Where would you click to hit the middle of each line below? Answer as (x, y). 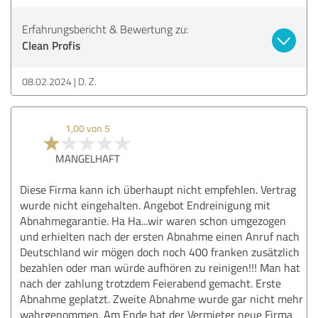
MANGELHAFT (88, 158)
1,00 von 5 (88, 128)
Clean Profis (51, 45)
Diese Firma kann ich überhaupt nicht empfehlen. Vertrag (158, 189)
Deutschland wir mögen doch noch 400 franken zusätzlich (160, 252)
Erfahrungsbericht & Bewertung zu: (105, 29)
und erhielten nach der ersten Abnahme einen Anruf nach (160, 236)
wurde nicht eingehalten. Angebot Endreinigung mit (145, 205)
